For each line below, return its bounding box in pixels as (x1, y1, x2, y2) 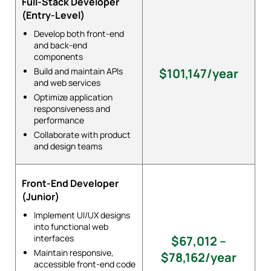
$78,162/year (161, 249, 237, 266)
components (34, 50, 83, 62)
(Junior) (22, 189, 60, 203)
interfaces (34, 232, 74, 244)
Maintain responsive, (34, 246, 114, 258)
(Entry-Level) (22, 8, 85, 22)
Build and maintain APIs (34, 65, 123, 77)
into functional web (34, 220, 109, 232)
